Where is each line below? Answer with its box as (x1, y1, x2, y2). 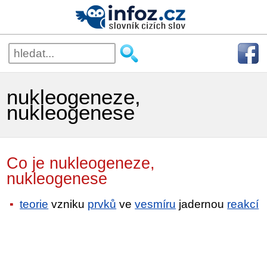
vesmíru (135, 197, 176, 210)
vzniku (48, 197, 88, 210)
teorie (20, 197, 49, 210)
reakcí (227, 197, 259, 210)
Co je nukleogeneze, (7, 154, 156, 172)
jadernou (176, 197, 228, 210)
